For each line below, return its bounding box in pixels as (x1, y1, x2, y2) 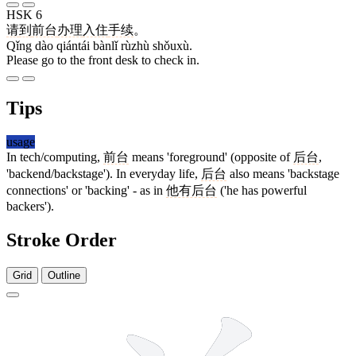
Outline (48, 269, 80, 281)
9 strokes (309, 302, 343, 312)
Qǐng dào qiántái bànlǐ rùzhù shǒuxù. (6, 39, 192, 53)
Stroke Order (6, 230, 117, 251)
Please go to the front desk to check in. (6, 53, 199, 68)
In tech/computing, (6, 150, 103, 164)
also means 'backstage (226, 167, 339, 181)
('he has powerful (217, 184, 307, 198)
